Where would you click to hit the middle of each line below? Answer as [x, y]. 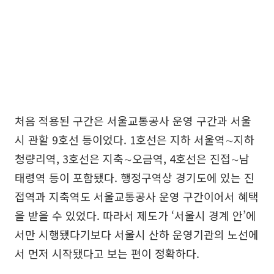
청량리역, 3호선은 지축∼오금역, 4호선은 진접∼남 [132, 159]
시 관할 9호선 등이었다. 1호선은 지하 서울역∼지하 [135, 140]
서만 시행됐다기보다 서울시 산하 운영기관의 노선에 [137, 235]
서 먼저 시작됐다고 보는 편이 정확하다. [107, 254]
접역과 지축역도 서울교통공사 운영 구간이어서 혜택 [137, 197]
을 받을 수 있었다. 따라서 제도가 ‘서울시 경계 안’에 [135, 216]
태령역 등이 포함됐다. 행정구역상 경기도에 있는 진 [135, 178]
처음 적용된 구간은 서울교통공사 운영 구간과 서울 [133, 121]
